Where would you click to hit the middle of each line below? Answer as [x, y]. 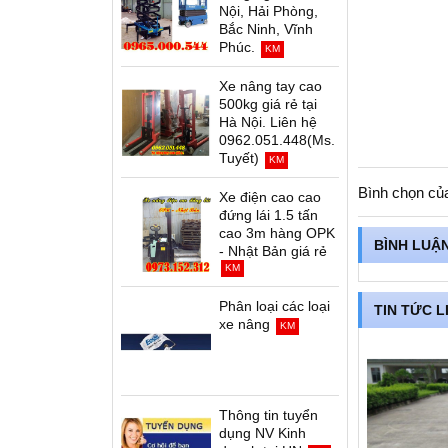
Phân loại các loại [274, 306]
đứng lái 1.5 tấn [268, 215]
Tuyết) [239, 158]
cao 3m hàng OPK [277, 233]
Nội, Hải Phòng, [268, 11]
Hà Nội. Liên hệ [268, 122]
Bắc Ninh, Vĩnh [266, 29]
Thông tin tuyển [268, 415]
